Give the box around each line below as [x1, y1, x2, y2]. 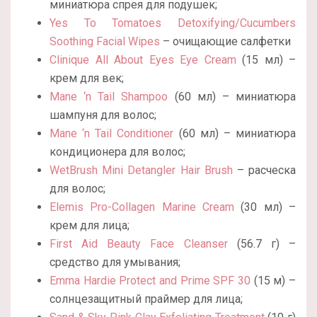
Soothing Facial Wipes [50, 34, 160, 48]
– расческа [232, 163, 296, 177]
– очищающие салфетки [160, 34, 291, 48]
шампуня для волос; [50, 108, 156, 122]
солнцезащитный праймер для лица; [50, 292, 243, 306]
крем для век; [50, 71, 124, 85]
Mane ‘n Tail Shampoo [50, 89, 168, 103]
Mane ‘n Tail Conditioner [50, 126, 174, 140]
